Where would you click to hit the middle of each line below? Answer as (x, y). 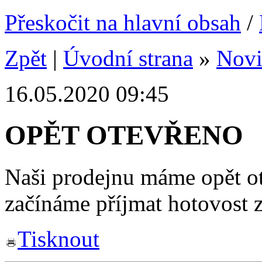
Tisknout (58, 239)
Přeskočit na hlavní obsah (123, 23)
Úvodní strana (128, 58)
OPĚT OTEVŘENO (124, 135)
